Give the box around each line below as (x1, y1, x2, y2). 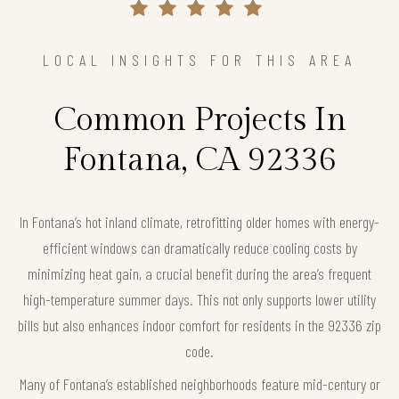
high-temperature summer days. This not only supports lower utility (23, 289, 376, 309)
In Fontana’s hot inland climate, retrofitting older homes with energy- (20, 211, 379, 232)
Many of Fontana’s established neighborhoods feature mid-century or (19, 373, 380, 394)
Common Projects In (53, 101, 346, 139)
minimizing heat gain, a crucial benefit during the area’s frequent (28, 263, 371, 283)
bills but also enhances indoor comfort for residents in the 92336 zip (18, 314, 381, 335)
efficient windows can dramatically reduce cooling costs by (42, 237, 357, 257)
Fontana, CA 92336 (62, 141, 337, 179)
